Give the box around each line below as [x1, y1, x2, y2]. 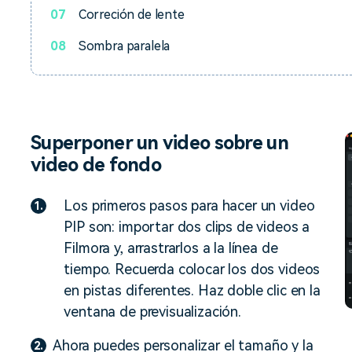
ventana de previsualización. [64, 303, 241, 320]
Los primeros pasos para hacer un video [64, 197, 315, 214]
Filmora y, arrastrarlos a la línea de [64, 240, 278, 256]
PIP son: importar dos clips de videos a [64, 218, 310, 235]
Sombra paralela [78, 38, 170, 53]
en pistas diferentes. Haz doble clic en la [64, 282, 321, 299]
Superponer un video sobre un [31, 132, 288, 154]
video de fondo [31, 154, 161, 176]
